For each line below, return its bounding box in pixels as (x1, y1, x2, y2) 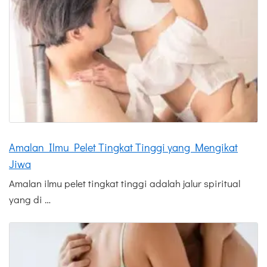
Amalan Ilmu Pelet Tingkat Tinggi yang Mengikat (9, 139, 238, 154)
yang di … (9, 192, 51, 206)
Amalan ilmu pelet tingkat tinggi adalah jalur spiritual (9, 176, 240, 190)
